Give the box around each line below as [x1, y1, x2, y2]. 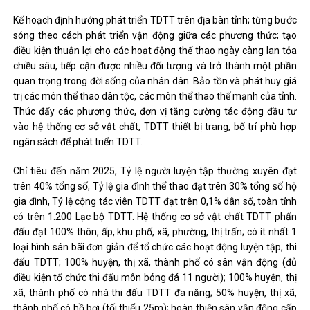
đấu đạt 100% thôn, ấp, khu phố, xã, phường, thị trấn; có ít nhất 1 [13, 226, 297, 237]
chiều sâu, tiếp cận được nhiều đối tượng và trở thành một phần [13, 60, 297, 71]
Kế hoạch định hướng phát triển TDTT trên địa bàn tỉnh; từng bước [13, 15, 297, 26]
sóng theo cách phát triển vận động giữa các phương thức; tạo [13, 30, 297, 41]
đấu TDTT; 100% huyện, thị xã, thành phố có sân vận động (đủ [13, 257, 297, 268]
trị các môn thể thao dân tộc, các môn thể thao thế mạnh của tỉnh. [13, 91, 297, 102]
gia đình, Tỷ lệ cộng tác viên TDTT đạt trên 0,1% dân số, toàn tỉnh [13, 196, 297, 207]
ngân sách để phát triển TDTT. [13, 136, 143, 147]
